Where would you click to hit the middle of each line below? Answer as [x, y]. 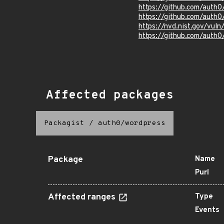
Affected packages [110, 95]
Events [207, 210]
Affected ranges [83, 197]
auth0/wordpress [132, 123]
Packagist [64, 123]
